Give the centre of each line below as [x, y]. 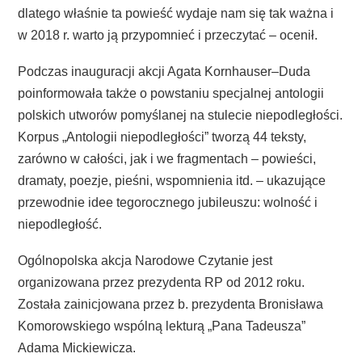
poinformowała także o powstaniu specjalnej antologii [171, 93]
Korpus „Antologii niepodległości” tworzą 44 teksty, [162, 137]
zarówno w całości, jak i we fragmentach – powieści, [167, 159]
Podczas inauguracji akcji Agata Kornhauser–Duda [164, 72]
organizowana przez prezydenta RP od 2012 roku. [161, 282]
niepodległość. [60, 224]
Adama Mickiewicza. [77, 348]
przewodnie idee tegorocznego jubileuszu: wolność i [168, 202]
